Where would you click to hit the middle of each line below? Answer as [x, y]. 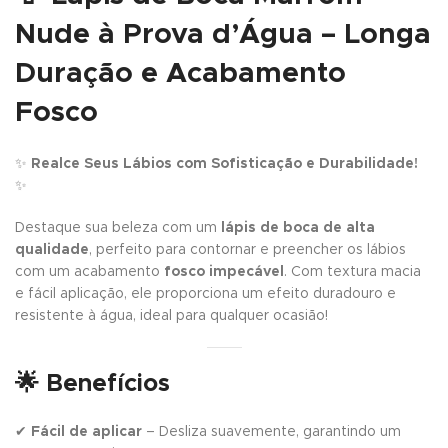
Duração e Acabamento [180, 73]
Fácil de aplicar [86, 431]
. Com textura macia [352, 271]
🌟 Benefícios [92, 383]
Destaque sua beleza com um [118, 227]
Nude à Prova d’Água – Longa [223, 34]
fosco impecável [224, 271]
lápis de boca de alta [298, 227]
